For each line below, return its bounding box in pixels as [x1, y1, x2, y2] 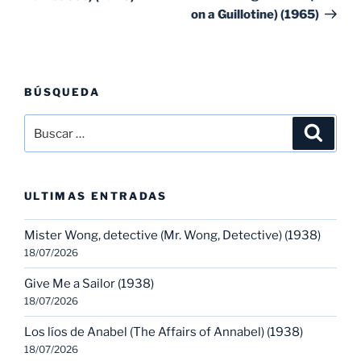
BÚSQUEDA [24, 85, 100, 98]
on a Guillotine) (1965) [190, 6, 319, 22]
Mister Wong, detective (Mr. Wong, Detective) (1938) [24, 228, 321, 243]
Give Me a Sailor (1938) [24, 276, 154, 292]
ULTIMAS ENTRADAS [24, 189, 168, 203]
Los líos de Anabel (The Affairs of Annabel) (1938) [24, 325, 303, 340]
